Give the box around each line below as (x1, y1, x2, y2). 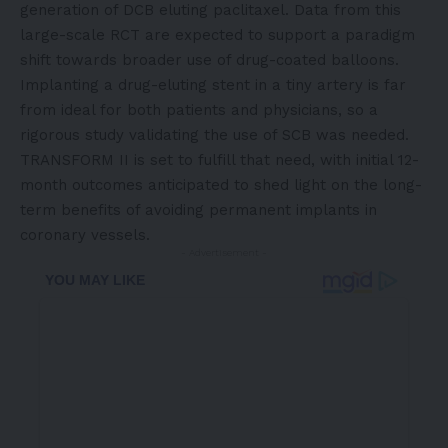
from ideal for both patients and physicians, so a (20, 100, 378, 119)
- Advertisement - (181, 246, 267, 258)
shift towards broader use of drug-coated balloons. (20, 50, 399, 69)
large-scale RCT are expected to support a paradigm (20, 25, 415, 44)
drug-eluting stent (118, 75, 250, 94)
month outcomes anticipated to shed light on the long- (20, 175, 422, 194)
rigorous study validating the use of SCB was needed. (20, 125, 409, 144)
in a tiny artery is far (250, 75, 406, 94)
